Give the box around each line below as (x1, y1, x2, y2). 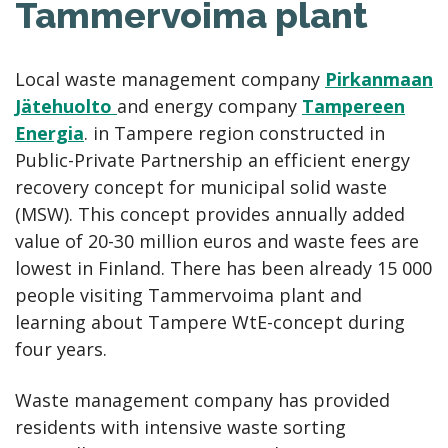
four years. (15, 336, 107, 361)
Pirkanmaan (325, 66, 433, 91)
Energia (15, 120, 84, 145)
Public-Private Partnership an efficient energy (15, 147, 410, 172)
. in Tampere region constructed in (84, 120, 385, 145)
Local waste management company (15, 66, 325, 91)
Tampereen (302, 93, 405, 118)
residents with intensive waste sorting (15, 414, 346, 439)
